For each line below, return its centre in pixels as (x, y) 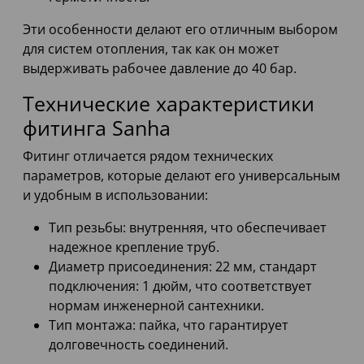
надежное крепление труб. (134, 247)
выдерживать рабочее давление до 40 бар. (160, 69)
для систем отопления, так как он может (151, 49)
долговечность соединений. (139, 345)
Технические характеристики (169, 104)
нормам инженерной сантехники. (156, 306)
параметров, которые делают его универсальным (182, 176)
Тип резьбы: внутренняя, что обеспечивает (188, 228)
